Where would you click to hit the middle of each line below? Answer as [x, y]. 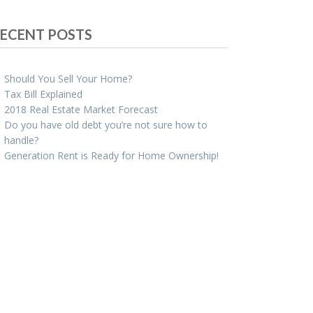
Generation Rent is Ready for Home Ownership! [111, 156]
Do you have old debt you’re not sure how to [105, 125]
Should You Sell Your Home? [68, 79]
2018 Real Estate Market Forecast [81, 110]
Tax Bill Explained [43, 94]
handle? [21, 140]
